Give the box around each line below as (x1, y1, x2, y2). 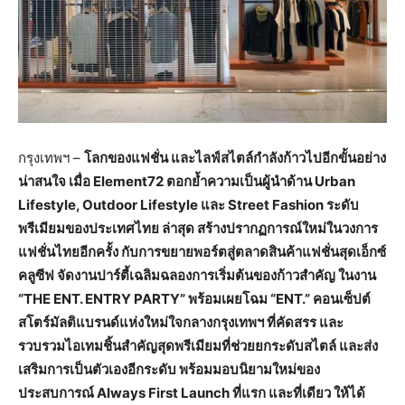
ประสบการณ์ (18, 384, 94, 402)
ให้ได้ (334, 384, 365, 402)
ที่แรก (232, 384, 266, 402)
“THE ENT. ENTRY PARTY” (18, 290, 188, 308)
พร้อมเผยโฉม (188, 290, 268, 308)
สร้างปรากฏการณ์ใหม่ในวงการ (197, 220, 378, 238)
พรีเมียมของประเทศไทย (18, 220, 159, 238)
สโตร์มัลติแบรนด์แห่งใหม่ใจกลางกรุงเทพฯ (18, 314, 264, 332)
